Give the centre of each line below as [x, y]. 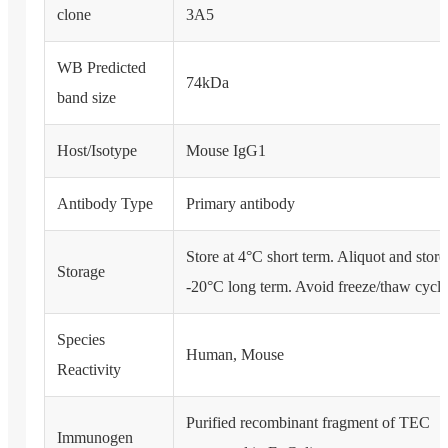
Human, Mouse [234, 355]
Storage [80, 272]
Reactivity [88, 370]
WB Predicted [101, 68]
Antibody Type [104, 204]
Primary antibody [240, 204]
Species [80, 340]
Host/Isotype [96, 151]
